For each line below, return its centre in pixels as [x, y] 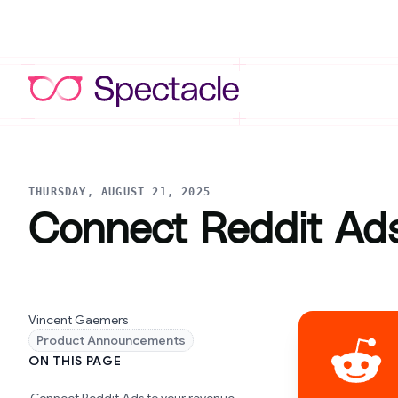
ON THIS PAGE [75, 361]
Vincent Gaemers [78, 320]
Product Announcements [111, 340]
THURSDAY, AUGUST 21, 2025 [119, 192]
